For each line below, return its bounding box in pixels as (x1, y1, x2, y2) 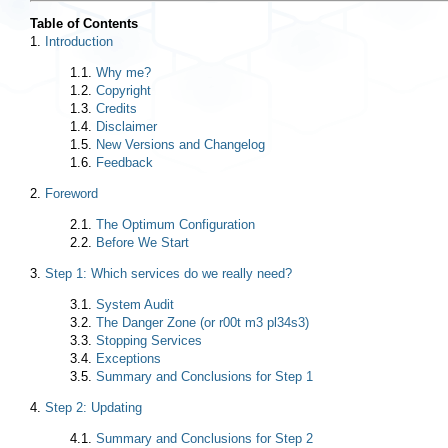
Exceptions (96, 350, 161, 366)
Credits (96, 100, 137, 116)
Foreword (45, 185, 98, 201)
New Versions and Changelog (96, 136, 265, 152)
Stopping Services (96, 332, 202, 348)
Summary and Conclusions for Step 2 (96, 430, 313, 446)
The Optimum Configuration (96, 216, 255, 232)
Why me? (96, 64, 151, 80)
